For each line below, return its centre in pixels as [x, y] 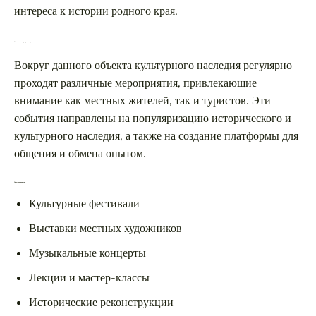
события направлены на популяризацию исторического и [153, 118]
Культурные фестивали [84, 203]
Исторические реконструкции [101, 302]
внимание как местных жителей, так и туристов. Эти [142, 101]
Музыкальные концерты [87, 253]
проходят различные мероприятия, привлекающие [135, 83]
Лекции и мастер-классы [89, 278]
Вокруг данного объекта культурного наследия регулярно [153, 65]
